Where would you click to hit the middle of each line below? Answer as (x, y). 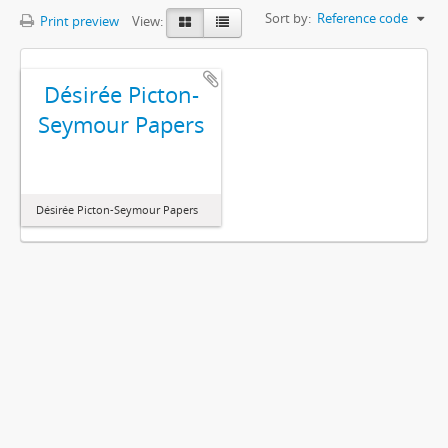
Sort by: (288, 18)
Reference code (362, 18)
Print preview (78, 21)
